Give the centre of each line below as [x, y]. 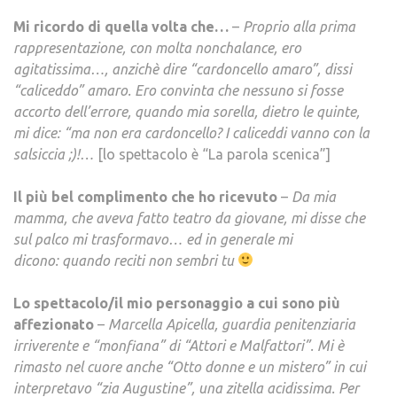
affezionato [55, 324]
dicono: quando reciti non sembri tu [125, 260]
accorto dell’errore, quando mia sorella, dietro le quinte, [187, 111]
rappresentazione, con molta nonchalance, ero [157, 47]
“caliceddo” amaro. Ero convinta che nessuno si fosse [178, 90]
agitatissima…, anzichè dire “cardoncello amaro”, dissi [183, 69]
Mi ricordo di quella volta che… [121, 26]
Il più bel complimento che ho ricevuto [145, 196]
